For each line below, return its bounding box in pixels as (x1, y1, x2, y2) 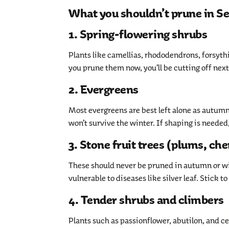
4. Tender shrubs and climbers (68, 192, 224, 208)
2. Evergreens (68, 82, 139, 98)
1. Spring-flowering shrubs (68, 27, 208, 42)
